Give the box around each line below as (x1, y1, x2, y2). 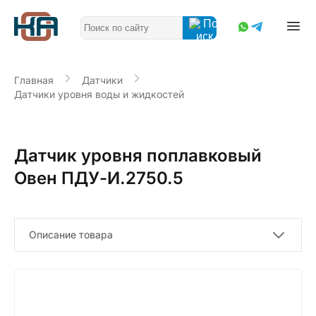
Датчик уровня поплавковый (14, 145, 262, 166)
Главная (14, 74, 54, 86)
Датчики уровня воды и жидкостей (14, 88, 184, 100)
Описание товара (29, 228, 113, 241)
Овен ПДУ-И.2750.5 (14, 167, 183, 188)
